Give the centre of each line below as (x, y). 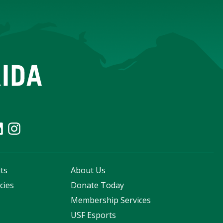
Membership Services (111, 200)
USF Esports (94, 215)
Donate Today (98, 185)
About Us (88, 170)
